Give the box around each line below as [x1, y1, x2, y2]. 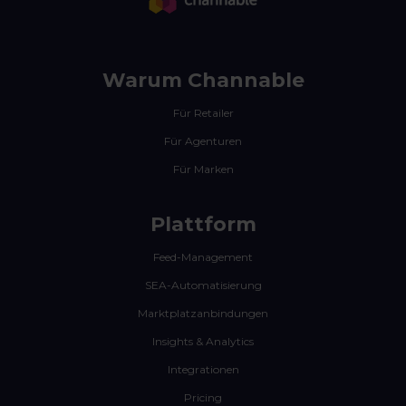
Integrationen [167, 362, 239, 377]
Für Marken [172, 162, 234, 177]
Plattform [150, 212, 256, 237]
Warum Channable [101, 68, 304, 93]
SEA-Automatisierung [144, 278, 262, 293]
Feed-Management [153, 250, 253, 265]
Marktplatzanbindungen [138, 306, 268, 321]
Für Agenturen [164, 134, 242, 149]
